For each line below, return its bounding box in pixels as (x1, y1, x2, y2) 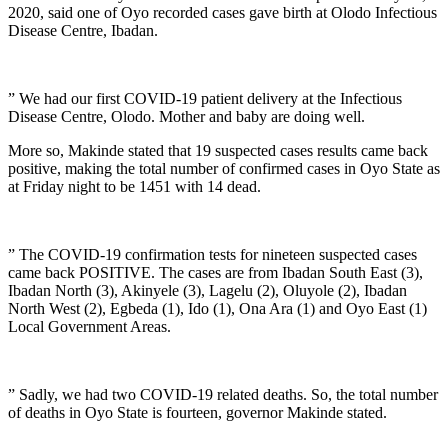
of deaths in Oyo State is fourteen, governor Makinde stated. (8, 403, 387, 421)
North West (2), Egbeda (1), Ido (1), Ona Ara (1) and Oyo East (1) (8, 299, 427, 317)
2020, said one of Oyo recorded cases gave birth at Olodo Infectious (8, 3, 437, 21)
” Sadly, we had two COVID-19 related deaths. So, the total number (8, 385, 438, 403)
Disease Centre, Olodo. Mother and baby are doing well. (8, 107, 365, 125)
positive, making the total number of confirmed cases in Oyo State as (8, 159, 440, 177)
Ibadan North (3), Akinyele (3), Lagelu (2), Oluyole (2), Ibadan (8, 281, 407, 299)
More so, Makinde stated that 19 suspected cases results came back (8, 141, 428, 159)
